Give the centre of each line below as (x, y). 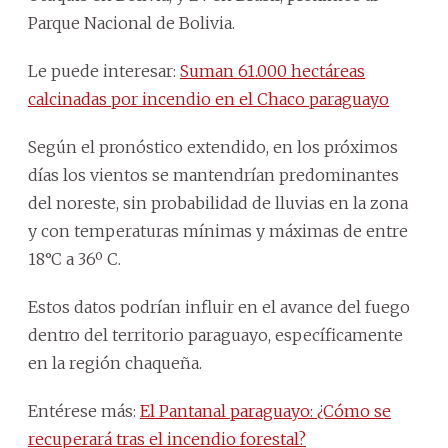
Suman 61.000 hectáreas (272, 70)
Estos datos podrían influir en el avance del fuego (219, 306)
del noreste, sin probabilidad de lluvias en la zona (218, 202)
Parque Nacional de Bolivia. (131, 22)
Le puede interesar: (104, 70)
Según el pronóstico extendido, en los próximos (213, 146)
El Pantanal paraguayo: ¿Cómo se (265, 410)
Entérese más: (84, 410)
